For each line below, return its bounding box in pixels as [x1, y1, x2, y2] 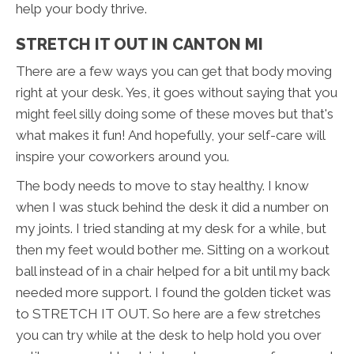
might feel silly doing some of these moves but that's [16, 106, 333, 122]
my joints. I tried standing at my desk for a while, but [16, 220, 326, 237]
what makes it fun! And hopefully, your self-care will [16, 127, 325, 144]
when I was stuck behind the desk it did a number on [16, 199, 329, 216]
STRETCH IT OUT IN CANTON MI [16, 35, 263, 55]
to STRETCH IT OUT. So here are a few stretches [16, 306, 321, 322]
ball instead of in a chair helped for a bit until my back [16, 263, 330, 280]
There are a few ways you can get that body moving [16, 63, 332, 80]
